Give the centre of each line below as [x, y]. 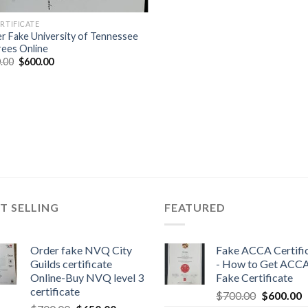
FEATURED [195, 208]
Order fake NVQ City [81, 250]
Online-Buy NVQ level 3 [87, 277]
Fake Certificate [254, 277]
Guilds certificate [71, 264]
